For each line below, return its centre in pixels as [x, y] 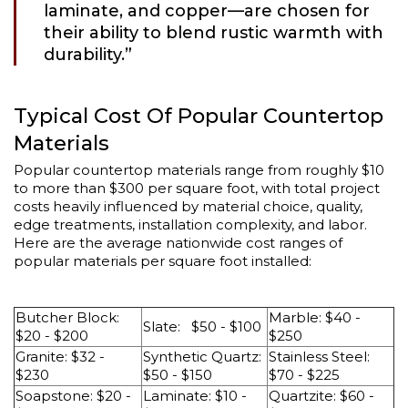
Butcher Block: [67, 317]
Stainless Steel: [319, 356]
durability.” [88, 54]
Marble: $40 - [315, 317]
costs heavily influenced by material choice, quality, [188, 206]
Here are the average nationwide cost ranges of [178, 242]
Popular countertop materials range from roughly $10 [199, 169]
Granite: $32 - [60, 356]
